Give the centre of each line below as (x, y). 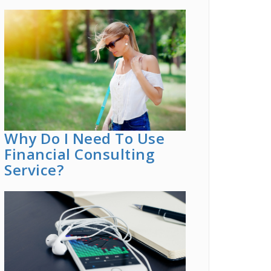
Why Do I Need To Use (84, 138)
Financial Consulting (79, 154)
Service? (34, 170)
